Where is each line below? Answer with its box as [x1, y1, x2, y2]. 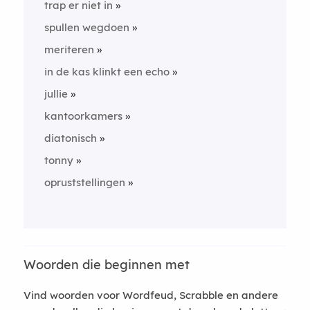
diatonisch [44, 131, 97, 145]
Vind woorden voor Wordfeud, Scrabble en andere [23, 289, 278, 302]
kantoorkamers [44, 109, 122, 122]
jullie [44, 87, 68, 100]
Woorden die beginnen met [23, 257, 190, 273]
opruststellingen [44, 176, 125, 189]
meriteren [44, 43, 94, 56]
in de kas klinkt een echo [44, 65, 170, 78]
